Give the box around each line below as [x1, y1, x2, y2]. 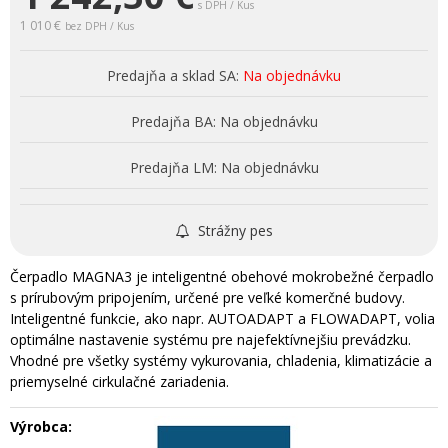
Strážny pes [193, 220, 273, 240]
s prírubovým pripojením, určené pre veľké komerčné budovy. [10, 287, 405, 307]
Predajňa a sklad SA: [107, 65, 239, 85]
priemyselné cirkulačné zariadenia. [10, 371, 229, 391]
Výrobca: [10, 416, 72, 436]
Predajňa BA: [130, 111, 216, 131]
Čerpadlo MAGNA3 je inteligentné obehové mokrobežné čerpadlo [10, 266, 434, 286]
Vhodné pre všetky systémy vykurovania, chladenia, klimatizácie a [10, 350, 432, 370]
